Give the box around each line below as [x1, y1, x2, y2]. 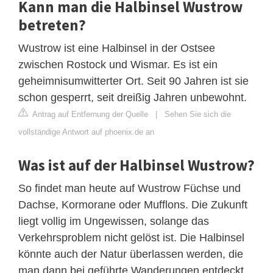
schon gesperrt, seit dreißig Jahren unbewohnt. [18, 91, 247, 104]
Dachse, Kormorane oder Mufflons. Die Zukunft [18, 199, 247, 211]
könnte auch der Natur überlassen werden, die [18, 248, 243, 261]
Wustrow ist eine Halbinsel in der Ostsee [18, 42, 215, 55]
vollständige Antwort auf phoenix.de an [18, 127, 154, 137]
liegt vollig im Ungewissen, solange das [18, 215, 209, 228]
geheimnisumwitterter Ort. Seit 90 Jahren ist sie [18, 75, 249, 88]
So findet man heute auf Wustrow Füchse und [18, 182, 241, 195]
